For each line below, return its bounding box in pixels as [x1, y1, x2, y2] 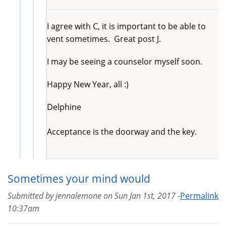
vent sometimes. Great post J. [47, 33, 163, 44]
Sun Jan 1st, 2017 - [115, 190, 180, 201]
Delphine [47, 101, 81, 112]
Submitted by [8, 190, 55, 201]
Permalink [180, 190, 218, 201]
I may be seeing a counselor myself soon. [47, 55, 202, 67]
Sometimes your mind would [8, 171, 150, 186]
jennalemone [55, 190, 101, 201]
